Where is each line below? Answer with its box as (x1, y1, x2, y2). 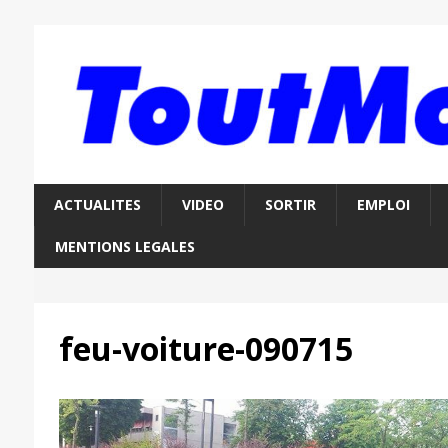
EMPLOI (356, 195, 410, 215)
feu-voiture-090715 (58, 327, 353, 371)
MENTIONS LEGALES (54, 237, 195, 257)
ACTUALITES (53, 195, 141, 215)
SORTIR (264, 195, 316, 215)
